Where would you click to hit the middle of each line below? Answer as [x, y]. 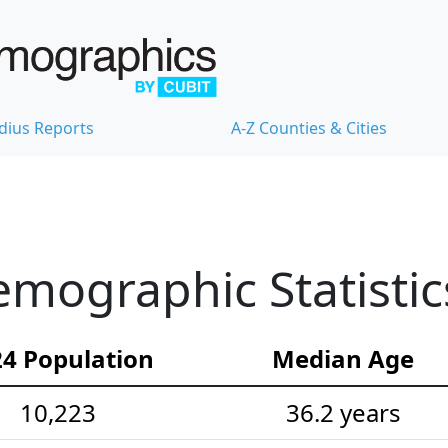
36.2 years [343, 413]
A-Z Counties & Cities [309, 128]
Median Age [343, 359]
